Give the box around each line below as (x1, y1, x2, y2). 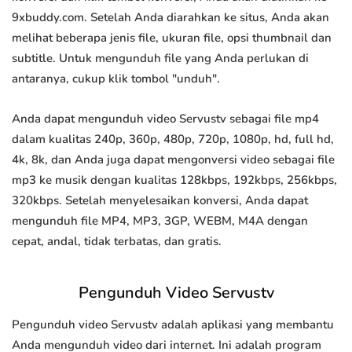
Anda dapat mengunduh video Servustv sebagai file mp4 (12, 111, 319, 127)
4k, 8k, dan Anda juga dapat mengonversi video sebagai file (12, 152, 335, 168)
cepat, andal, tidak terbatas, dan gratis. (12, 233, 222, 250)
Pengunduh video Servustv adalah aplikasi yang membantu (12, 317, 334, 333)
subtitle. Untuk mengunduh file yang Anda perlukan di (12, 50, 309, 67)
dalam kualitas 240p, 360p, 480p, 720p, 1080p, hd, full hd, (12, 131, 334, 148)
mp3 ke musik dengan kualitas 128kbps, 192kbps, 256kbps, (12, 172, 337, 189)
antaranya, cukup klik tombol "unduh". (12, 71, 220, 87)
